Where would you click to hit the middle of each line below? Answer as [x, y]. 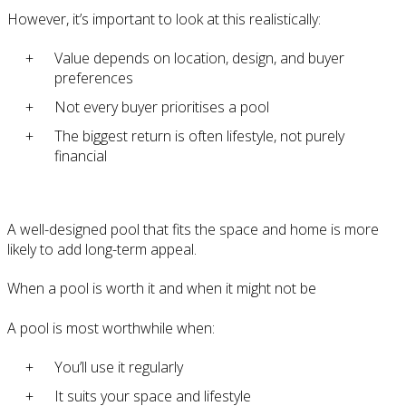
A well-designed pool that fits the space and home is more [193, 230]
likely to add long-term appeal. [102, 250]
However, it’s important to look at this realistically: [164, 19]
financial [81, 156]
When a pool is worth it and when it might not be [162, 289]
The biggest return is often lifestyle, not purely [199, 136]
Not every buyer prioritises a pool [162, 107]
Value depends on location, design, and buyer [199, 58]
